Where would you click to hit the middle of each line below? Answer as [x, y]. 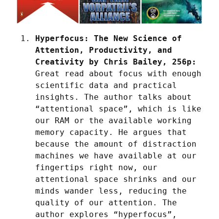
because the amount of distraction [116, 144]
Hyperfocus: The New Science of [109, 38]
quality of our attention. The [106, 202]
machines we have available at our [116, 155]
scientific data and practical [106, 85]
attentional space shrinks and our [116, 179]
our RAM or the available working [113, 120]
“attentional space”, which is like [118, 109]
